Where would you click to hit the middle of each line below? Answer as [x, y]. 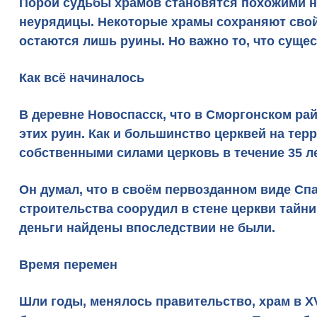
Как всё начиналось [82, 78]
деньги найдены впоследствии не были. [147, 228]
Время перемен [68, 265]
